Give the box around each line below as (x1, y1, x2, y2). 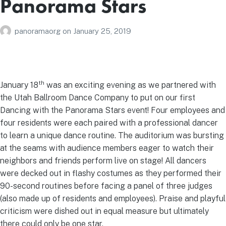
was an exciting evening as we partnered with (44, 80, 216, 90)
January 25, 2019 (73, 26, 131, 35)
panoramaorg (15, 26, 63, 35)
